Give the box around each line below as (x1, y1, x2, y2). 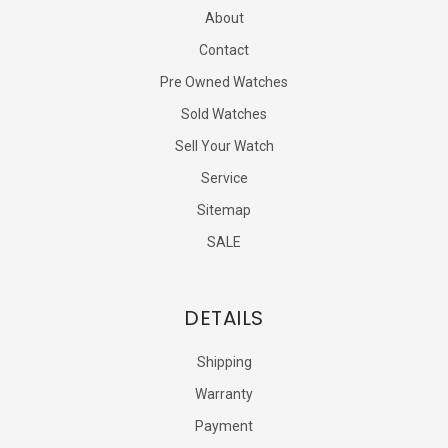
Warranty (195, 385, 253, 402)
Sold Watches (181, 105, 267, 122)
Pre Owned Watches (160, 73, 288, 90)
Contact (199, 41, 249, 58)
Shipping (196, 353, 252, 370)
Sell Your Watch (174, 137, 274, 154)
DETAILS (184, 303, 264, 332)
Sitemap (197, 201, 251, 218)
